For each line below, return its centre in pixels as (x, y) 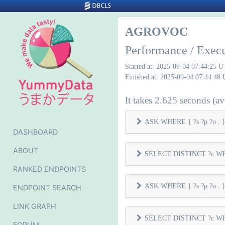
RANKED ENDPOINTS (49, 169)
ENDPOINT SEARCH (47, 188)
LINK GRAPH (35, 206)
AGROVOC (156, 32)
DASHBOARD (35, 132)
